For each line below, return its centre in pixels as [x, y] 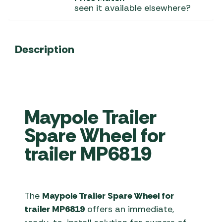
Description [45, 49]
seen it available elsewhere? [133, 8]
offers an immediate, [130, 209]
